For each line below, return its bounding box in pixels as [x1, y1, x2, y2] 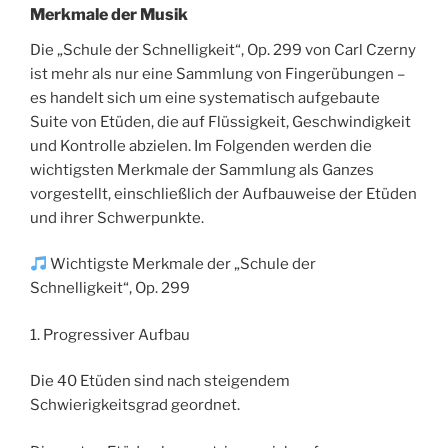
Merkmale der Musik [30, 4, 188, 24]
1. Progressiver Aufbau [30, 325, 190, 344]
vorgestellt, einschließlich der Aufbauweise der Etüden [30, 184, 417, 203]
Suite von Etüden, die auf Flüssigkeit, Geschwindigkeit [30, 112, 411, 131]
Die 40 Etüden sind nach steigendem [30, 372, 290, 391]
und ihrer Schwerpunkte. [30, 208, 204, 227]
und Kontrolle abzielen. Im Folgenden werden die [30, 136, 372, 155]
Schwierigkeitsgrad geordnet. [30, 396, 240, 415]
